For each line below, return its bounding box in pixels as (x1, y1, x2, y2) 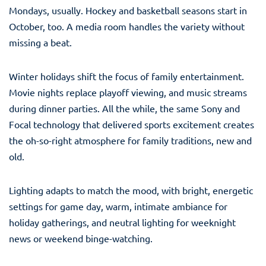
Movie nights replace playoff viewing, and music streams (9, 85, 247, 98)
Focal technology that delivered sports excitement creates (9, 118, 254, 130)
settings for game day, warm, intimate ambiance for (9, 199, 227, 212)
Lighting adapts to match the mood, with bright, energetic (9, 183, 253, 196)
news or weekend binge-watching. (9, 232, 153, 244)
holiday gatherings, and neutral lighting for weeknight (9, 216, 236, 228)
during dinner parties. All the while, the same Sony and (9, 102, 240, 114)
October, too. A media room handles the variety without (9, 20, 245, 32)
